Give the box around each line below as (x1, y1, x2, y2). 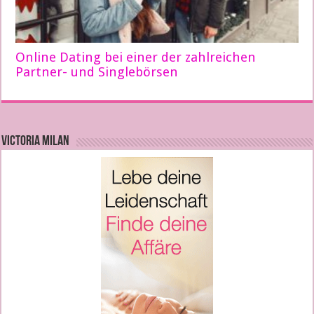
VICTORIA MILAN (1, 135, 70, 149)
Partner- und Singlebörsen (15, 64, 179, 80)
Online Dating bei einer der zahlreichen (15, 50, 257, 65)
